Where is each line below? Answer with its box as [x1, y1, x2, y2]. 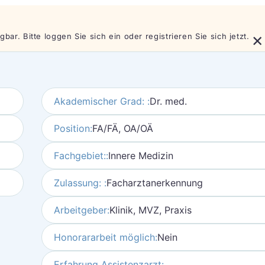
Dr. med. [149, 95, 187, 107]
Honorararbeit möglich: [53, 231, 157, 243]
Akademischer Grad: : [53, 95, 150, 107]
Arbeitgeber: [53, 204, 109, 216]
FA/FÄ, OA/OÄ [92, 122, 153, 134]
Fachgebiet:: [53, 150, 108, 161]
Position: [53, 122, 92, 134]
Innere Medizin [108, 150, 173, 161]
